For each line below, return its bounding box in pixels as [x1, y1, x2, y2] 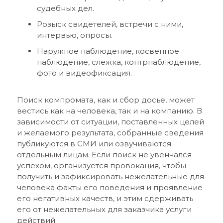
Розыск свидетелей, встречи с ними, [36, 19, 183, 29]
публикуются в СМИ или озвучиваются [16, 139, 171, 148]
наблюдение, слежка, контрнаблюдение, [36, 57, 201, 67]
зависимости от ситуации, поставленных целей [16, 117, 204, 126]
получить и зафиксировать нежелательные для [16, 172, 204, 181]
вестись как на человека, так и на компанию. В [16, 106, 202, 115]
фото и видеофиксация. [36, 68, 132, 78]
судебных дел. [36, 3, 94, 13]
